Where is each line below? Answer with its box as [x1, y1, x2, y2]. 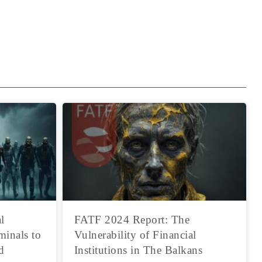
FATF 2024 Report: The [74, 213, 190, 226]
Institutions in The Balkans [74, 244, 203, 256]
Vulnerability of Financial [74, 229, 196, 241]
